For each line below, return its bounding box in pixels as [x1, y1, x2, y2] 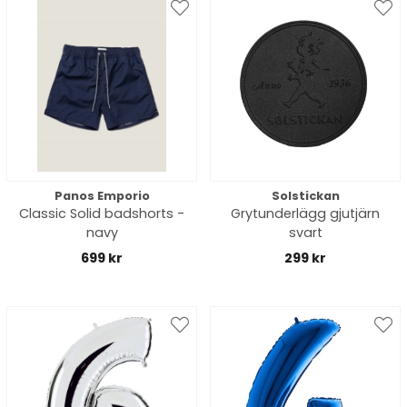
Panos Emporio [54, 188, 150, 203]
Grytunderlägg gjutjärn [231, 204, 380, 223]
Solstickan [271, 188, 340, 203]
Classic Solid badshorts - [19, 204, 184, 223]
